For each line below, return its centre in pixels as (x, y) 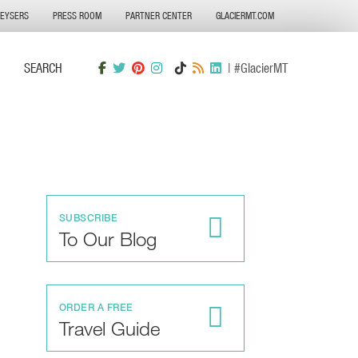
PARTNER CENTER (159, 16)
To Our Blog (107, 239)
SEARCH (43, 68)
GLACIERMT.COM (245, 16)
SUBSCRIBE (88, 218)
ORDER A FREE (96, 308)
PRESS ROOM (77, 16)
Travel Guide (109, 328)
